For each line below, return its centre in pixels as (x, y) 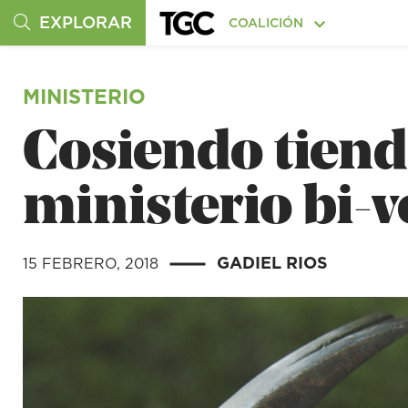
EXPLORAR (83, 22)
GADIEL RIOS (272, 263)
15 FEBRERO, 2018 (92, 263)
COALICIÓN (268, 23)
